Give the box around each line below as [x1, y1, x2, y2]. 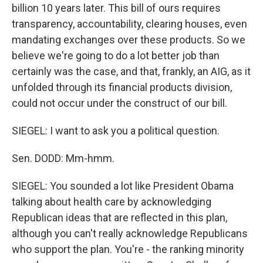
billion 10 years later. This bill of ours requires [12, 2, 221, 14]
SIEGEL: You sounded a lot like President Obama [12, 180, 234, 192]
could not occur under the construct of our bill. [12, 97, 227, 109]
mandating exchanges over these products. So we [12, 33, 245, 46]
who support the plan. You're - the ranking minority [12, 243, 244, 255]
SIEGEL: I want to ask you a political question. [12, 124, 220, 137]
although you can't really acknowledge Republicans [12, 227, 248, 240]
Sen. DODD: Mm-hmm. [12, 152, 114, 164]
